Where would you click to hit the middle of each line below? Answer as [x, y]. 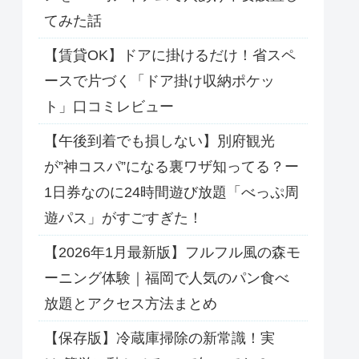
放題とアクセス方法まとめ [131, 304]
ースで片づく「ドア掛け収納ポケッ [159, 81]
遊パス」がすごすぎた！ [123, 218]
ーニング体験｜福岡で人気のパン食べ [167, 278]
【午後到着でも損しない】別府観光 [159, 141]
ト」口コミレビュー [109, 107]
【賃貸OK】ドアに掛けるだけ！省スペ [170, 56]
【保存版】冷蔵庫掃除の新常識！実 [159, 339]
